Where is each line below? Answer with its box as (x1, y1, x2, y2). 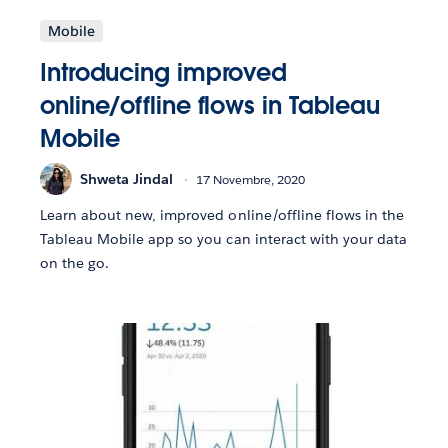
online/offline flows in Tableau (40, 90, 381, 122)
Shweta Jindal (80, 169, 173, 188)
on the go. (40, 254, 110, 273)
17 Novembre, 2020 (196, 170, 305, 188)
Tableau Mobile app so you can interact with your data (40, 230, 408, 249)
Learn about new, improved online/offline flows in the (40, 206, 405, 225)
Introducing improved (40, 57, 288, 89)
